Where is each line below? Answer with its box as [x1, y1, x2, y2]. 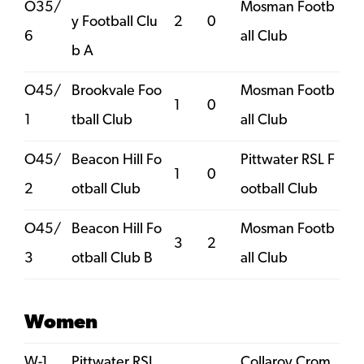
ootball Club [240, 181, 318, 197]
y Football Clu [71, 14, 158, 30]
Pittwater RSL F [240, 152, 335, 168]
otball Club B [71, 250, 153, 266]
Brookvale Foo [71, 83, 162, 99]
